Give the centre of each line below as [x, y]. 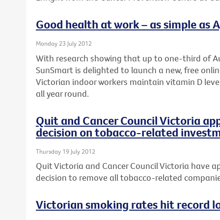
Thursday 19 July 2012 [66, 151]
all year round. [62, 93]
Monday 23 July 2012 [64, 43]
